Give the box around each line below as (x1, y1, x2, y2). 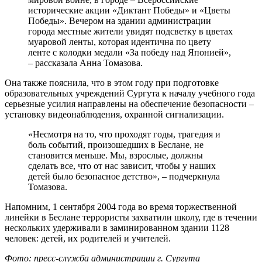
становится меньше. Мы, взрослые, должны (28, 150, 203, 160)
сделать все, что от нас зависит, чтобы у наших (28, 160, 216, 171)
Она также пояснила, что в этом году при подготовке (5, 77, 219, 88)
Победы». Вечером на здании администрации (28, 15, 211, 26)
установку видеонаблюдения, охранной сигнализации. (5, 109, 224, 119)
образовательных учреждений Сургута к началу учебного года (5, 88, 255, 98)
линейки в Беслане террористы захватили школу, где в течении (5, 212, 257, 222)
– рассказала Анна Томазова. (28, 57, 143, 68)
